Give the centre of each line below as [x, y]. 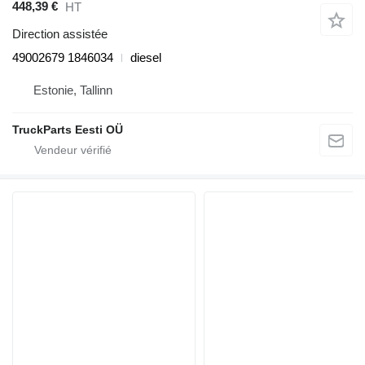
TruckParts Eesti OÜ [68, 129]
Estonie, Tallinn [73, 90]
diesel [146, 57]
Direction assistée [60, 33]
